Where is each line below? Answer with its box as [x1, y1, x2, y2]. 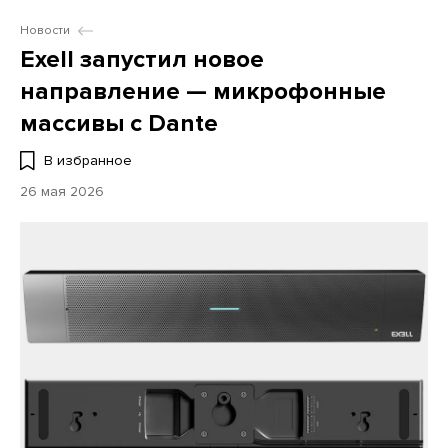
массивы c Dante [20, 109, 218, 138]
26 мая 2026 [20, 183, 104, 200]
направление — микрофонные [20, 77, 386, 106]
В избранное [44, 152, 132, 169]
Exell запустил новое [20, 45, 264, 74]
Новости [20, 23, 70, 38]
